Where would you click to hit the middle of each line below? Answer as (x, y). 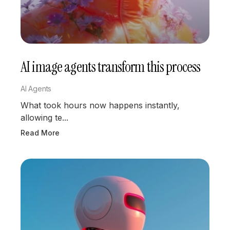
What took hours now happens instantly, (100, 106)
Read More (40, 133)
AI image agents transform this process (111, 67)
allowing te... (44, 118)
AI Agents (36, 89)
